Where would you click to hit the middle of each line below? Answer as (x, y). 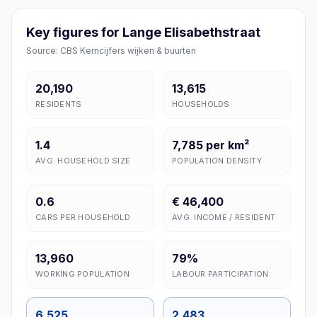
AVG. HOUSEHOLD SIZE (83, 161)
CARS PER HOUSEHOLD (83, 217)
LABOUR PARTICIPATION (220, 274)
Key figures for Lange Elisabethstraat (143, 32)
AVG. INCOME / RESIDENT (224, 217)
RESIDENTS (59, 104)
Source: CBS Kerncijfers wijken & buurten (111, 51)
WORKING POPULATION (82, 274)
